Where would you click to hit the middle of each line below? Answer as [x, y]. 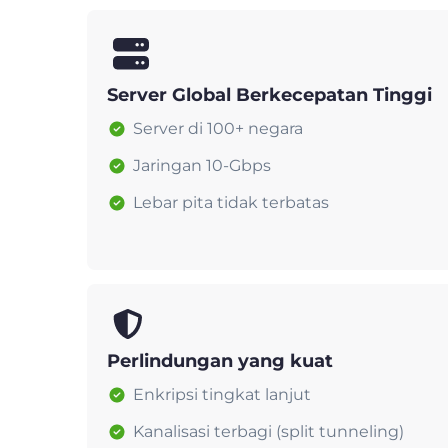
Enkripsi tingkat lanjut [222, 394]
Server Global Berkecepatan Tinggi [269, 94]
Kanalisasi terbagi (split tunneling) [268, 431]
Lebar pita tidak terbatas [231, 202]
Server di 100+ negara [218, 128]
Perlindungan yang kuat [220, 360]
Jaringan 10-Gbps [202, 165]
